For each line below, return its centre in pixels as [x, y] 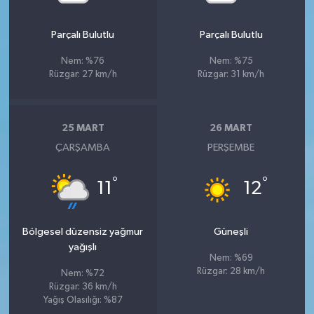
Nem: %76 [83, 61]
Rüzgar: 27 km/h [83, 74]
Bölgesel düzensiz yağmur [83, 231]
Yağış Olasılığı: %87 [83, 300]
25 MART [83, 129]
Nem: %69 [231, 258]
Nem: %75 [231, 61]
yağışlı [83, 247]
